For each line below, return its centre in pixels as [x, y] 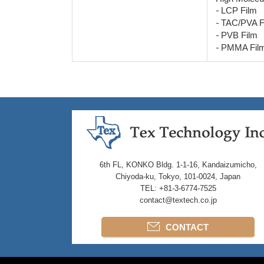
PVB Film [239, 35]
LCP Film [239, 11]
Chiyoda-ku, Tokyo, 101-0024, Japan [178, 177]
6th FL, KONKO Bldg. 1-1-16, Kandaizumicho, [178, 165]
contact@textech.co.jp [178, 200]
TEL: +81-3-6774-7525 [178, 189]
